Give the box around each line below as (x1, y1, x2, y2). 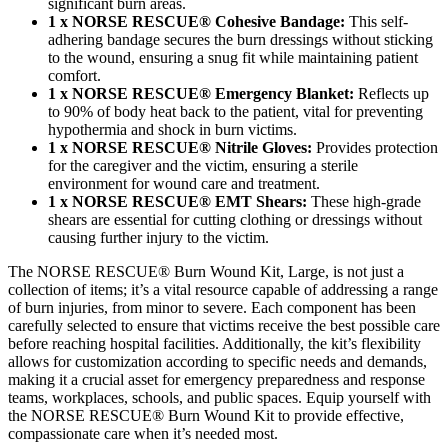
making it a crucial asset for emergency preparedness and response (8, 371, 425, 389)
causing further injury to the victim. (48, 229, 269, 247)
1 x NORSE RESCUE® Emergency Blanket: (48, 85, 354, 103)
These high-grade (307, 193, 421, 211)
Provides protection (312, 139, 438, 157)
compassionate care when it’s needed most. (8, 425, 278, 443)
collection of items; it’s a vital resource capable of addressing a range (8, 281, 438, 299)
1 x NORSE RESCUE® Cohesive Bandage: (48, 13, 345, 31)
